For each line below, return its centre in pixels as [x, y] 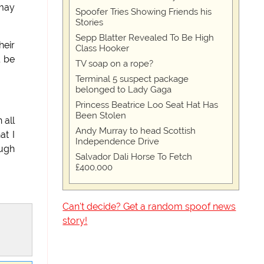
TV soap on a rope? [115, 64]
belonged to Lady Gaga [124, 90]
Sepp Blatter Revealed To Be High [145, 38]
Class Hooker [103, 48]
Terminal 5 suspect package [132, 79]
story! [75, 221]
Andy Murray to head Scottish [136, 131]
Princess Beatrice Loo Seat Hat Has [147, 105]
